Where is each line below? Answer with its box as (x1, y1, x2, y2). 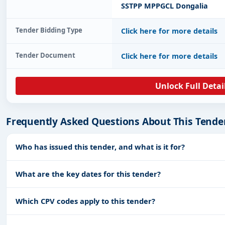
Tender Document (16, 50, 75, 60)
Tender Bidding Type (16, 25, 82, 35)
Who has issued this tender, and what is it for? (16, 141, 185, 152)
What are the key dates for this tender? (16, 168, 161, 179)
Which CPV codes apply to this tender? (16, 195, 155, 206)
